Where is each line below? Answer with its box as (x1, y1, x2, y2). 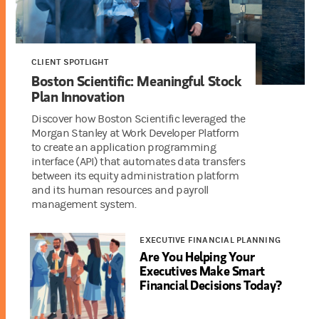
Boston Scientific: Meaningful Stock (31, 71, 242, 91)
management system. (31, 198, 136, 211)
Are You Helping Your (140, 248, 255, 266)
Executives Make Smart (140, 262, 265, 280)
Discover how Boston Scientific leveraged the (31, 113, 246, 126)
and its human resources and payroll (31, 184, 209, 197)
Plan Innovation (31, 87, 125, 107)
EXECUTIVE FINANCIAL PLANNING (140, 235, 281, 246)
